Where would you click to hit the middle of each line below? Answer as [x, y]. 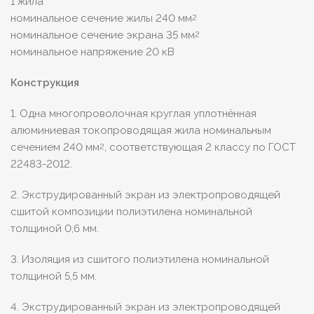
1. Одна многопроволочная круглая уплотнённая [134, 114]
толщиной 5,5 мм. [54, 277]
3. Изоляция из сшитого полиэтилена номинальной [140, 260]
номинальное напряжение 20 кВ [93, 52]
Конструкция [45, 83]
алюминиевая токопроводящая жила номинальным [141, 131]
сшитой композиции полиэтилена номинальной [131, 212]
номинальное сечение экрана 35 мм [103, 35]
